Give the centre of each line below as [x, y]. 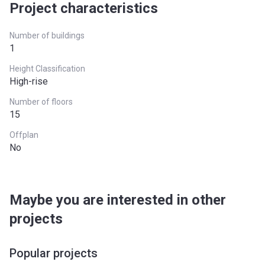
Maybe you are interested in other [118, 200]
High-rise [29, 81]
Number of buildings [47, 35]
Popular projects [54, 253]
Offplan [24, 135]
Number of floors [41, 102]
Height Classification [47, 69]
